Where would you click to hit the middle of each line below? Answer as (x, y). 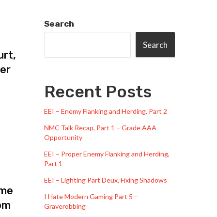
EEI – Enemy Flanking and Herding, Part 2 (106, 111)
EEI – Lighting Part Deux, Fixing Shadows (106, 180)
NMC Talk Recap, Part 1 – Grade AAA (100, 128)
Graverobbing (65, 206)
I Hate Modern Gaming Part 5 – (91, 197)
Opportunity (63, 138)
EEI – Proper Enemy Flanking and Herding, (107, 154)
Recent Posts (98, 92)
